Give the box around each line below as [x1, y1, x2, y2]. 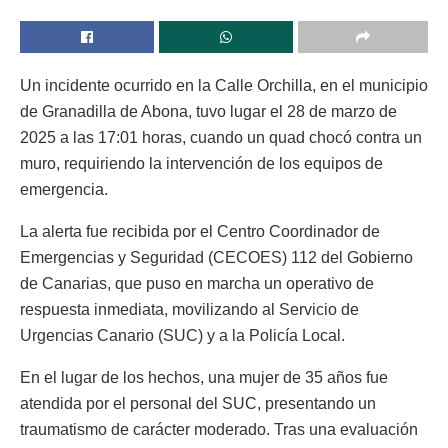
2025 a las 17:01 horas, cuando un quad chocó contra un [20, 128, 422, 146]
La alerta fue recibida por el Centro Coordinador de [20, 222, 380, 240]
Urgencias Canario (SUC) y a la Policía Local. [20, 326, 345, 344]
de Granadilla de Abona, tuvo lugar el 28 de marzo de [20, 102, 397, 120]
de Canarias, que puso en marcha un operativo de [20, 274, 374, 292]
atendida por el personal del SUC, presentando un [20, 394, 376, 412]
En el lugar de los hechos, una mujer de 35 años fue [20, 368, 388, 386]
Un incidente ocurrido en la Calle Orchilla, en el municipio [20, 76, 428, 94]
